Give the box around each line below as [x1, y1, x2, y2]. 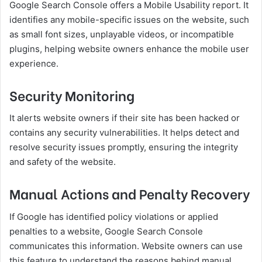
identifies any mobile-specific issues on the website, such [9, 13, 249, 25]
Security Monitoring [9, 84, 135, 105]
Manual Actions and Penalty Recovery [9, 183, 250, 204]
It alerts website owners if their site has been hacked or [9, 112, 240, 124]
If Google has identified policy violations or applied [9, 211, 218, 222]
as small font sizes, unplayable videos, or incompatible [9, 28, 234, 40]
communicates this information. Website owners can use [9, 240, 243, 251]
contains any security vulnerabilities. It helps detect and [9, 127, 239, 139]
